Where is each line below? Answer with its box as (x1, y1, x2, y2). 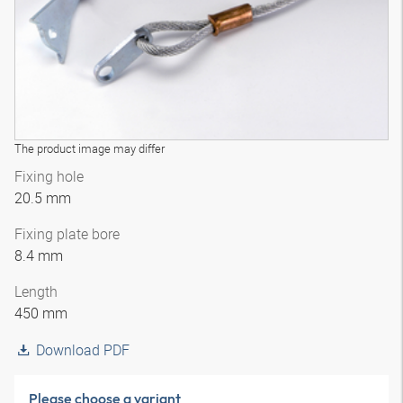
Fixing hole (14, 166, 84, 186)
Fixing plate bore (14, 224, 120, 244)
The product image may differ (14, 140, 165, 157)
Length (14, 282, 58, 301)
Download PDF (36, 340, 130, 360)
